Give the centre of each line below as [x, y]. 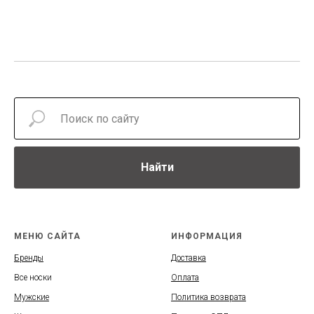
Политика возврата [209, 298]
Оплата [185, 278]
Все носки [33, 278]
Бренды [29, 258]
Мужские [32, 298]
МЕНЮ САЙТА [47, 237]
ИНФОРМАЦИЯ [207, 237]
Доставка [189, 258]
